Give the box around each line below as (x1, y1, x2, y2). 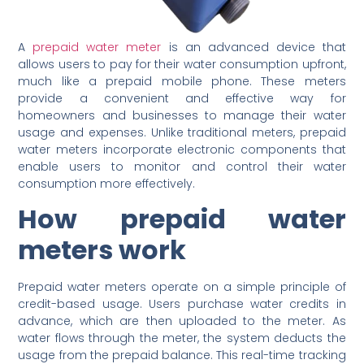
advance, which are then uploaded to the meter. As (18, 313, 346, 330)
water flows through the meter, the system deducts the (18, 330, 346, 347)
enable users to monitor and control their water (18, 158, 346, 175)
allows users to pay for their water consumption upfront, (18, 55, 346, 72)
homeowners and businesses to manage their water (18, 106, 346, 123)
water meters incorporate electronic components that (18, 141, 346, 158)
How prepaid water (18, 201, 346, 238)
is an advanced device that (161, 38, 346, 55)
